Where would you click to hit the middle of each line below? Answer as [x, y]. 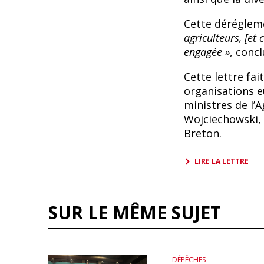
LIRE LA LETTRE [221, 161]
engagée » [207, 52]
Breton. [202, 133]
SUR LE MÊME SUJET [135, 212]
